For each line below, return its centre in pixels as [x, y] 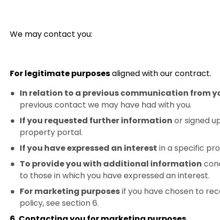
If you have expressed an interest [88, 148]
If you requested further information [96, 121]
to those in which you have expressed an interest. [115, 176]
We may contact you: [51, 34]
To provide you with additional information [111, 164]
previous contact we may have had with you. [106, 105]
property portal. [51, 132]
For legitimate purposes [60, 73]
